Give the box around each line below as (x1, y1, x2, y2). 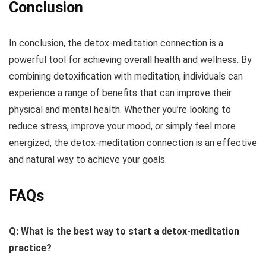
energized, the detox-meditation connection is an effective (9, 137, 257, 149)
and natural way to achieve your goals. (9, 154, 167, 166)
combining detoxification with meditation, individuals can (9, 71, 243, 83)
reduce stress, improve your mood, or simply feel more (9, 121, 236, 132)
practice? (9, 242, 52, 254)
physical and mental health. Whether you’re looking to (9, 104, 231, 116)
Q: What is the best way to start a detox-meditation (9, 226, 239, 237)
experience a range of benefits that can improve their (9, 87, 232, 99)
